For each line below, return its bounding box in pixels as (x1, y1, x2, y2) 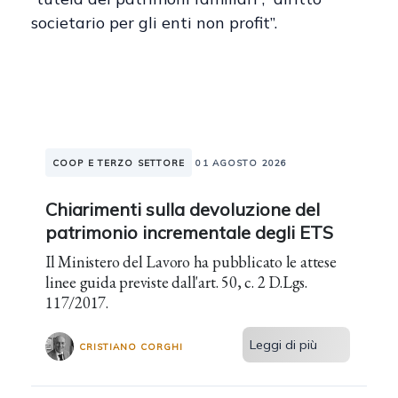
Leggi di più (250, 337, 318, 353)
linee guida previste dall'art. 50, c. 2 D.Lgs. (45, 272, 120, 292)
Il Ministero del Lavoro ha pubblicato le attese (45, 251, 337, 272)
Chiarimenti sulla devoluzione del (45, 198, 320, 220)
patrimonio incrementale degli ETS (45, 221, 333, 243)
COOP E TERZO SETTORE (52, 157, 186, 169)
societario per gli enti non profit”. (31, 12, 277, 33)
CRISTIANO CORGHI (79, 340, 183, 353)
